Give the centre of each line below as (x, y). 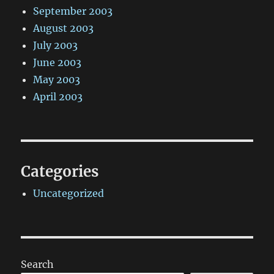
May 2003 (57, 80)
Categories (60, 172)
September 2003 (73, 11)
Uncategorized (69, 194)
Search (38, 265)
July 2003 (56, 46)
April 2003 (58, 97)
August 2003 (64, 28)
